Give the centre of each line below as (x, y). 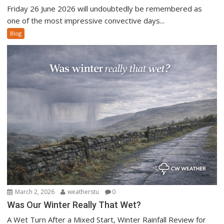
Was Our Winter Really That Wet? (74, 204)
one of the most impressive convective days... (86, 21)
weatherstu (83, 191)
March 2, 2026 (34, 191)
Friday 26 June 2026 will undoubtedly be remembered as (105, 9)
